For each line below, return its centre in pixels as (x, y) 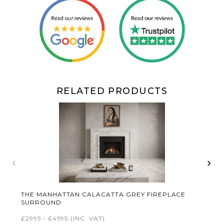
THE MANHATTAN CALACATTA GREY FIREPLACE (103, 194)
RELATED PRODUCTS (112, 91)
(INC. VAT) (88, 218)
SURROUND (41, 202)
